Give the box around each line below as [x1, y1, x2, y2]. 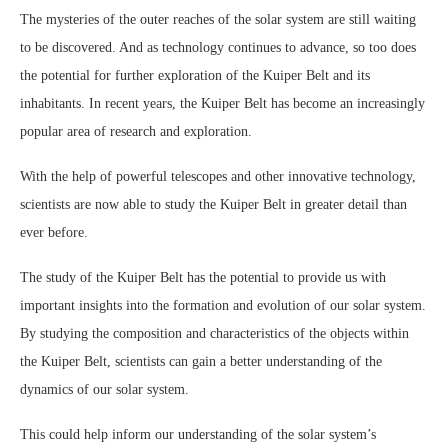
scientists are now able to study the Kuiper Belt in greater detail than [20, 197, 407, 213]
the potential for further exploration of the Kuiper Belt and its [20, 68, 370, 84]
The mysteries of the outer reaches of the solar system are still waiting [20, 12, 416, 28]
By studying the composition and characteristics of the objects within [20, 326, 409, 342]
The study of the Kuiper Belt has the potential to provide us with [20, 270, 386, 286]
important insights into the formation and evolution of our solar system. [20, 298, 426, 314]
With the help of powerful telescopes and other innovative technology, [20, 169, 416, 185]
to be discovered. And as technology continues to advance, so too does [20, 40, 416, 56]
